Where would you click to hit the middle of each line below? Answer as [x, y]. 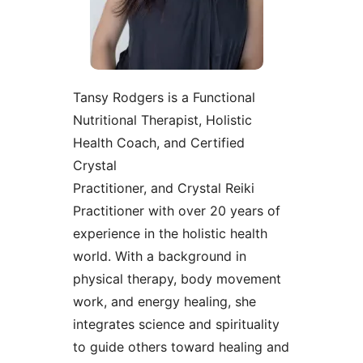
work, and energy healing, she [164, 301]
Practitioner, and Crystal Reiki [163, 188]
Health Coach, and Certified [158, 142]
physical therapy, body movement [177, 278]
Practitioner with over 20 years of [176, 210]
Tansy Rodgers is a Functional [164, 97]
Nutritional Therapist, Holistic [162, 120]
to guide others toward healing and [181, 346]
